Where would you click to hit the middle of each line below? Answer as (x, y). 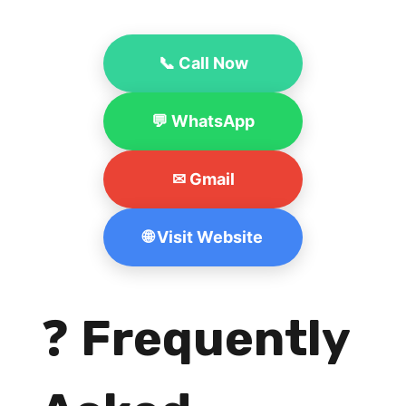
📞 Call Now (203, 63)
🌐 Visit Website (203, 237)
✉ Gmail (203, 179)
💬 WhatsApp (203, 121)
